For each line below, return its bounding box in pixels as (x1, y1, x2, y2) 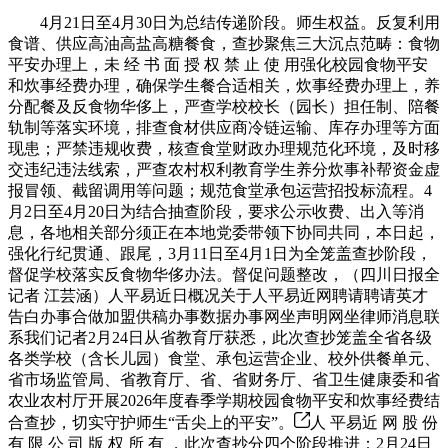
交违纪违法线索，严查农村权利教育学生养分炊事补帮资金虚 (8, 160, 440, 178)
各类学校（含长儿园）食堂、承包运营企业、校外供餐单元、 (8, 349, 440, 367)
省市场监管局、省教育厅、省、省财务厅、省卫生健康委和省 (8, 370, 440, 388)
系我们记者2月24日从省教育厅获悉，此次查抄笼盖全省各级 (8, 328, 432, 346)
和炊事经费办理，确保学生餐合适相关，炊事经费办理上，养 (8, 76, 440, 94)
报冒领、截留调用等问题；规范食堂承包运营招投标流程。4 (8, 181, 432, 199)
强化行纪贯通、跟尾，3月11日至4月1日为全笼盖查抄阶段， (8, 244, 432, 262)
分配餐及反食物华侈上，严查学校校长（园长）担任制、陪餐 (8, 97, 440, 115)
